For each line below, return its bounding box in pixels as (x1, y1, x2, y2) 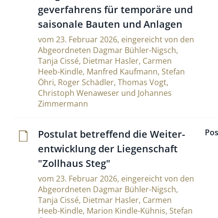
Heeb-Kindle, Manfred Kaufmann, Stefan (38, 66, 185, 77)
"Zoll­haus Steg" (38, 157, 110, 170)
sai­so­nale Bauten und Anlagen (38, 18, 182, 31)
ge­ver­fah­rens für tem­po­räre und (38, 3, 193, 16)
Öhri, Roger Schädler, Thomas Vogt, (38, 77, 168, 88)
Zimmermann (38, 98, 88, 109)
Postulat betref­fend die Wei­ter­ (38, 127, 185, 141)
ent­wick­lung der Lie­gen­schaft (38, 142, 178, 155)
